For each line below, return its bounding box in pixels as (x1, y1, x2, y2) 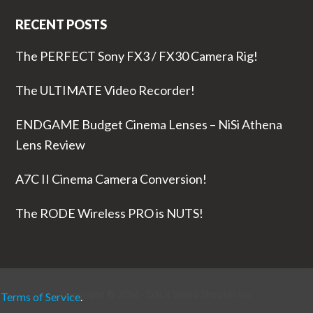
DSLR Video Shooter (147, 288, 236, 300)
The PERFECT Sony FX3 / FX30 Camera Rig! (15, 48, 258, 64)
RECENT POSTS (15, 17, 107, 33)
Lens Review (15, 137, 85, 153)
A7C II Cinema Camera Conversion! (15, 171, 207, 187)
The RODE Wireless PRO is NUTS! (15, 205, 203, 221)
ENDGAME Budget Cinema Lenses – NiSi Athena (15, 117, 282, 133)
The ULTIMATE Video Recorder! (15, 82, 195, 99)
